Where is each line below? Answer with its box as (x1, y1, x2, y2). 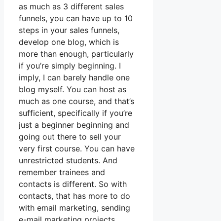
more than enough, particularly (19, 49, 134, 59)
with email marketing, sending (19, 203, 130, 213)
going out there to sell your (19, 132, 121, 142)
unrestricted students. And (19, 155, 117, 166)
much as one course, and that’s (19, 96, 134, 107)
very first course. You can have (19, 144, 135, 154)
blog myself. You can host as (19, 84, 126, 95)
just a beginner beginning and (19, 120, 129, 130)
